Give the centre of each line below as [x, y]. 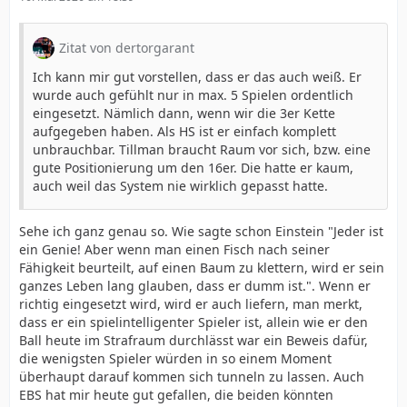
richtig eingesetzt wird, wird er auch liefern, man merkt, [191, 303]
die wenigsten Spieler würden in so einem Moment [175, 358]
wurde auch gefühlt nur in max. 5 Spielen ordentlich [193, 94]
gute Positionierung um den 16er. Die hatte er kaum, [193, 167]
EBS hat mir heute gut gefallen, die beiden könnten [176, 394]
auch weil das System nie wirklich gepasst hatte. [180, 185]
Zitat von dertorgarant [127, 47]
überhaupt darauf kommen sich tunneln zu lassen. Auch [192, 376]
